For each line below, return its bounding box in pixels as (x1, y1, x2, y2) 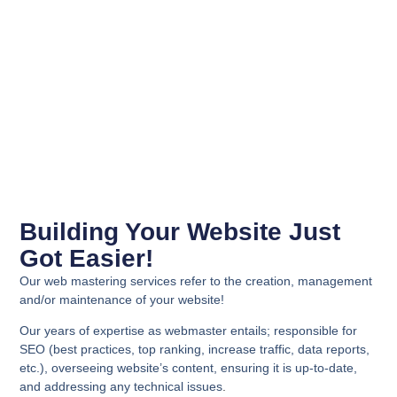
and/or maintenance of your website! (19, 292, 225, 307)
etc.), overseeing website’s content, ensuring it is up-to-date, (19, 361, 358, 376)
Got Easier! (19, 245, 154, 273)
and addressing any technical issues (19, 379, 223, 394)
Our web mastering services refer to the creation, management (19, 274, 373, 289)
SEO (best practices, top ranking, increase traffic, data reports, (19, 342, 370, 357)
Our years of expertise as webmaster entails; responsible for (19, 323, 358, 339)
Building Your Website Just (19, 218, 341, 246)
